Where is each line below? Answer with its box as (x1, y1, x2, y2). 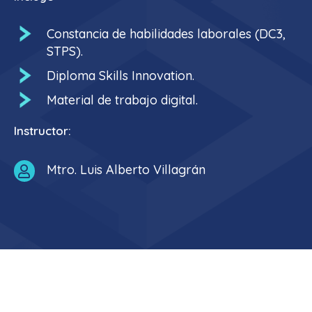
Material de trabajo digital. (47, 91, 198, 108)
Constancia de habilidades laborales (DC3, (47, 25, 286, 42)
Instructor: (14, 123, 71, 138)
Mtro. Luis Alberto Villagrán (47, 161, 205, 178)
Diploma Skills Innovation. (47, 67, 194, 84)
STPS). (47, 42, 83, 59)
